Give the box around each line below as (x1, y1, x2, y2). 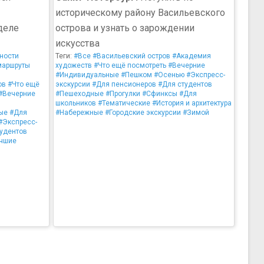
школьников (55, 99, 96, 107)
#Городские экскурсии (105, 108, 181, 117)
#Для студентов (158, 80, 212, 88)
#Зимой (183, 108, 209, 117)
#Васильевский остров (93, 52, 170, 60)
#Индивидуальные (55, 71, 119, 79)
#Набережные (55, 108, 103, 117)
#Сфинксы (142, 90, 177, 98)
